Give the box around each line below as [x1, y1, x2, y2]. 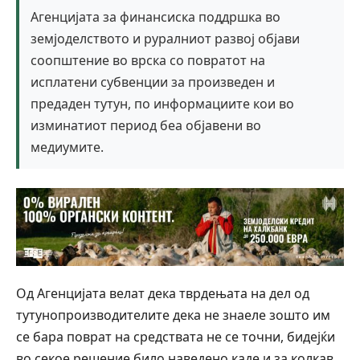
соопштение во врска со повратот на [31, 51, 265, 69]
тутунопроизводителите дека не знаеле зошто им [16, 306, 330, 325]
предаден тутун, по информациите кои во [31, 94, 294, 112]
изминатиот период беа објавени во [31, 116, 261, 134]
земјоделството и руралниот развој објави [31, 29, 300, 47]
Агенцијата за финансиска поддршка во [31, 7, 280, 26]
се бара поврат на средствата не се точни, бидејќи [16, 328, 335, 346]
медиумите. [31, 137, 104, 156]
